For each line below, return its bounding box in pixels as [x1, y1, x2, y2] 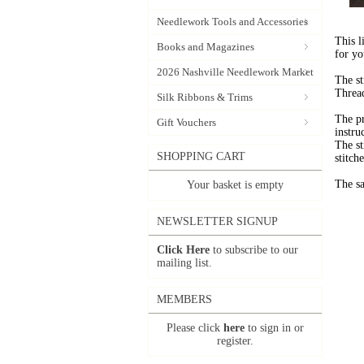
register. [217, 335, 253, 347]
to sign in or [245, 322, 304, 334]
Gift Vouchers [157, 116, 216, 128]
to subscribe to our [210, 244, 298, 256]
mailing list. [157, 257, 212, 269]
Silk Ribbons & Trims [157, 91, 253, 103]
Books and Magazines [157, 41, 254, 53]
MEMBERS [157, 293, 212, 305]
